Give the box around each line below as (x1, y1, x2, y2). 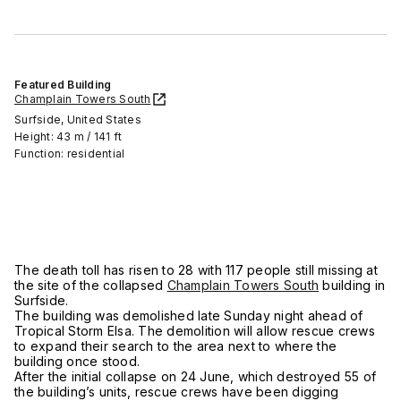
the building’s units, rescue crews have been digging (14, 383, 338, 399)
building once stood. (14, 353, 148, 369)
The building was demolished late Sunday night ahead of (14, 307, 363, 323)
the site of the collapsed (14, 277, 167, 293)
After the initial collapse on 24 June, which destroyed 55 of (14, 368, 376, 384)
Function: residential (14, 146, 125, 160)
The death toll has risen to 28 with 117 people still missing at (14, 261, 378, 277)
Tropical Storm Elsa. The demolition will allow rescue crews (14, 322, 375, 338)
